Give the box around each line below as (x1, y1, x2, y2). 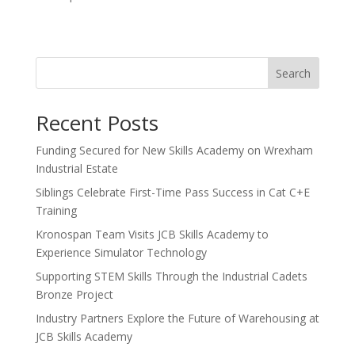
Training (35, 203, 77, 219)
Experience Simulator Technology (35, 245, 207, 261)
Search (276, 66, 311, 82)
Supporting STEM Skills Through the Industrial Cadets (35, 269, 307, 284)
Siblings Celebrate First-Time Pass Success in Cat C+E (35, 185, 310, 200)
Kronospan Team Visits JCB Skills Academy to (35, 227, 269, 242)
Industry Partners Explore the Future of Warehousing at (35, 311, 319, 326)
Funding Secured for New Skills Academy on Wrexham (35, 143, 313, 158)
